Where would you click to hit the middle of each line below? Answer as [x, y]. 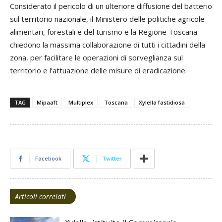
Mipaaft [47, 103]
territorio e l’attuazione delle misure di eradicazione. [98, 71]
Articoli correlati [40, 197]
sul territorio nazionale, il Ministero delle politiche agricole [107, 19]
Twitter [112, 159]
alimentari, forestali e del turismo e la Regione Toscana [104, 32]
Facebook [48, 159]
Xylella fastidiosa [162, 103]
